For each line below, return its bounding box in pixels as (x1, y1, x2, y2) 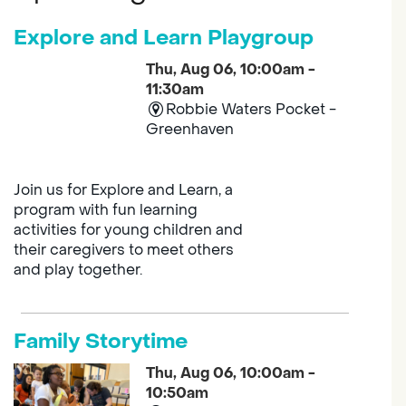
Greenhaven (145, 120, 234, 140)
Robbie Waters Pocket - (166, 100, 337, 120)
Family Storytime (13, 328, 188, 356)
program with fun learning (13, 200, 198, 220)
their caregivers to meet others (13, 240, 234, 260)
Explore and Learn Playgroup (13, 24, 314, 53)
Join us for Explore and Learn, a (13, 180, 233, 200)
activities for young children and (13, 220, 243, 240)
